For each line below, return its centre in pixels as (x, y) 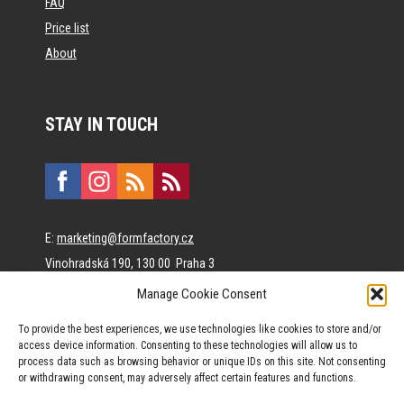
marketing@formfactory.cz (125, 238)
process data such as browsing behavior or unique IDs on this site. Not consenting (202, 362)
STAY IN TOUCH (101, 124)
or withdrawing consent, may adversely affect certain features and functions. (187, 378)
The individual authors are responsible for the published (187, 313)
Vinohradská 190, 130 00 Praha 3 (130, 263)
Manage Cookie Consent (202, 294)
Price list (67, 28)
